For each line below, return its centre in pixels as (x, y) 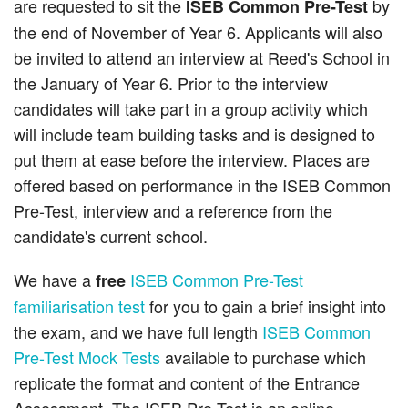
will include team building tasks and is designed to (194, 134)
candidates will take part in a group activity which (191, 109)
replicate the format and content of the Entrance (187, 383)
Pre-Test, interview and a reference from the (173, 211)
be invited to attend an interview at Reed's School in (202, 58)
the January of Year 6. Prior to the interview (171, 83)
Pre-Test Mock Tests (87, 357)
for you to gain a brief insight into (265, 306)
